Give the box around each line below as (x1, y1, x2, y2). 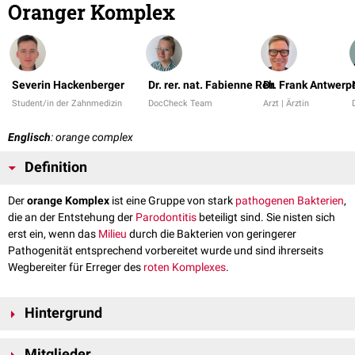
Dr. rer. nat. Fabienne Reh (148, 78, 275, 92)
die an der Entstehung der (8, 211, 136, 224)
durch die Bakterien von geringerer (127, 227, 296, 241)
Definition (25, 159, 87, 176)
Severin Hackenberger (12, 78, 124, 92)
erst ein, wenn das (8, 227, 98, 241)
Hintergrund (25, 305, 102, 322)
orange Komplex (27, 194, 109, 208)
